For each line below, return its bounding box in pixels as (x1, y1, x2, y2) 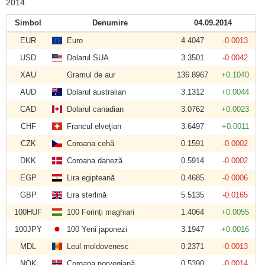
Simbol (15, 18, 41, 27)
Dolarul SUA (62, 53, 109, 62)
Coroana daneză (62, 156, 123, 165)
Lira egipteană (62, 173, 115, 182)
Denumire (92, 18, 128, 27)
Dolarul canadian (62, 105, 124, 114)
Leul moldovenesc (62, 242, 130, 251)
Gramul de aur (62, 70, 116, 79)
